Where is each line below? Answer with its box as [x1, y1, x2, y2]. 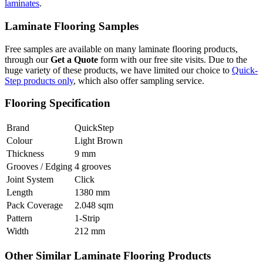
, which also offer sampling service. [73, 75, 204, 86]
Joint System [6, 174, 53, 185]
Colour [6, 136, 32, 146]
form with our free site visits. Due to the [98, 54, 247, 65]
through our [5, 54, 50, 65]
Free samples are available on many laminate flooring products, [5, 43, 238, 54]
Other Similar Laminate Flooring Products [5, 249, 211, 262]
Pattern [6, 213, 32, 224]
